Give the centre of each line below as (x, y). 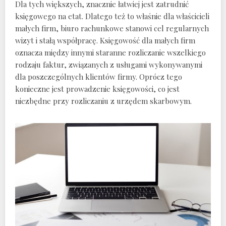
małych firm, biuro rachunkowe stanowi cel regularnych (112, 28)
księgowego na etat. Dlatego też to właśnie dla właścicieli (112, 16)
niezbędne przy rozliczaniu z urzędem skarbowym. (103, 101)
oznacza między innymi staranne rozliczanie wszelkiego (110, 52)
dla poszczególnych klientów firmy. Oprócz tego (99, 77)
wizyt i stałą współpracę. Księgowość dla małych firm (105, 40)
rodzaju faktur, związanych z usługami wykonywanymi (109, 65)
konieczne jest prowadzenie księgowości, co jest (97, 89)
